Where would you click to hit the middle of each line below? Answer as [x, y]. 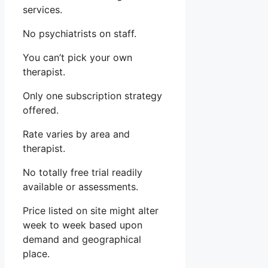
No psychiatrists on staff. [80, 34]
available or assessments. [80, 187]
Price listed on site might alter [91, 211]
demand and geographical [82, 240]
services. [42, 10]
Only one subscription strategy [92, 96]
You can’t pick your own [77, 58]
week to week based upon [83, 225]
